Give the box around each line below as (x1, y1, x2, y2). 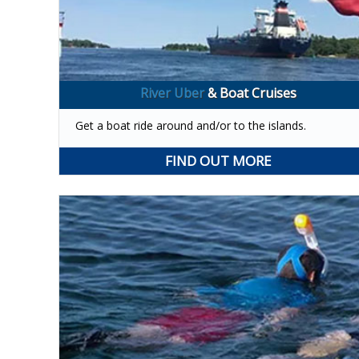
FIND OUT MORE (165, 151, 272, 170)
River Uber (140, 83, 205, 102)
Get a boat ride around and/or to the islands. (75, 117, 306, 133)
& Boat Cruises (208, 83, 297, 102)
